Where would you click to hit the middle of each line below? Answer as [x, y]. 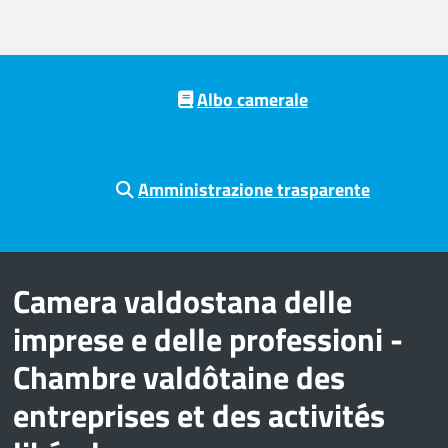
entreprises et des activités [198, 414]
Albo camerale [252, 100]
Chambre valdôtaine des [178, 376]
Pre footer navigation [105, 65]
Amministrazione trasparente [253, 190]
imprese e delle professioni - [207, 338]
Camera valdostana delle [182, 300]
